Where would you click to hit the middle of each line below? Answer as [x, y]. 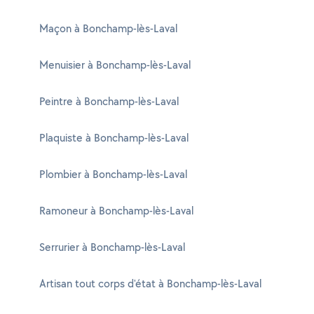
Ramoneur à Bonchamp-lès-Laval [116, 211]
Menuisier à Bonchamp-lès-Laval [115, 65]
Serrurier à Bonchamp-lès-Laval [112, 247]
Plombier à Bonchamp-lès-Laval [113, 174]
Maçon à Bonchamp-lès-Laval [108, 28]
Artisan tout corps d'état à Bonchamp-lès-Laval [150, 284]
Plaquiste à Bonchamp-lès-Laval [114, 138]
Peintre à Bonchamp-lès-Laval [109, 101]
